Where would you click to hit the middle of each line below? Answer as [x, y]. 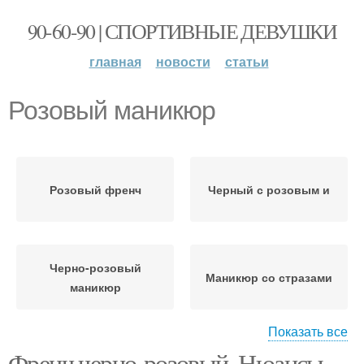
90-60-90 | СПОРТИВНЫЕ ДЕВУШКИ [182, 31]
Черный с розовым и [269, 189]
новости [183, 61]
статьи [247, 61]
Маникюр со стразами [269, 277]
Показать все [308, 331]
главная [115, 61]
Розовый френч [95, 189]
